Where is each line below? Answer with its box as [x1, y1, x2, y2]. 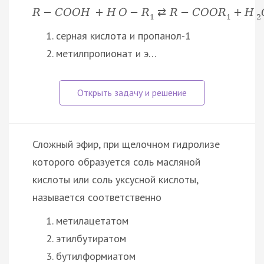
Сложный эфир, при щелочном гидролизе [32, 137, 220, 151]
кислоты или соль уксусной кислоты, [32, 173, 198, 187]
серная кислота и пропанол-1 [56, 29, 191, 43]
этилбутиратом [56, 232, 126, 246]
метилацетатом [56, 214, 128, 228]
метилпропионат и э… [56, 47, 157, 61]
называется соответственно [32, 190, 161, 204]
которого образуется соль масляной [32, 155, 200, 169]
